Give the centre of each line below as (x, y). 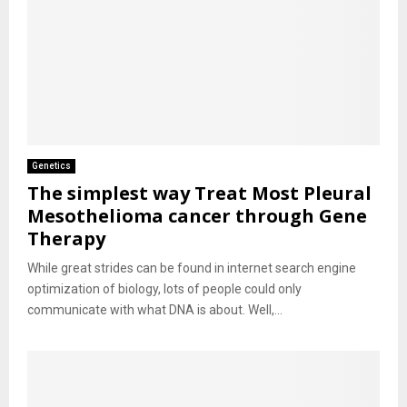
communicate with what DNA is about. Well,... (155, 310)
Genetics (51, 166)
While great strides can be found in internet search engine (192, 268)
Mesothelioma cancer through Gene (197, 216)
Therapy (66, 239)
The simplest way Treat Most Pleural (199, 194)
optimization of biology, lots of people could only (164, 289)
